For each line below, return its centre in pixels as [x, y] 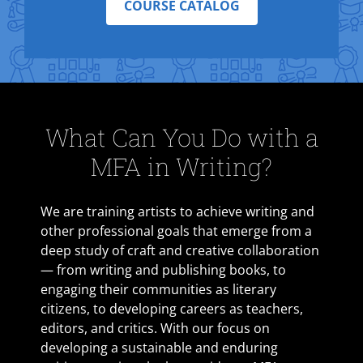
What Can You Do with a [181, 137]
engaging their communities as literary [158, 289]
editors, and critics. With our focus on [155, 328]
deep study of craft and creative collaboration [180, 250]
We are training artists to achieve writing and [177, 211]
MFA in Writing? [181, 167]
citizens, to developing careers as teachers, [172, 309]
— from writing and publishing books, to [163, 270]
